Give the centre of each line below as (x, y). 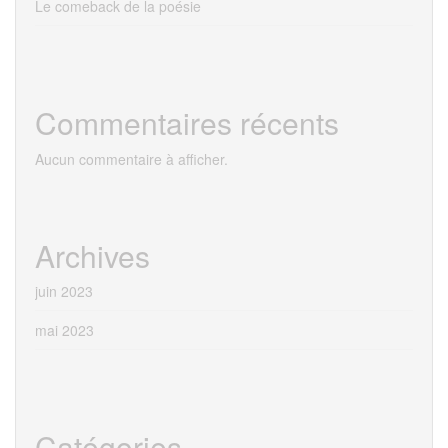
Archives (92, 256)
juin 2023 (64, 291)
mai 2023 (64, 330)
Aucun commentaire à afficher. (131, 159)
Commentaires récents (187, 123)
